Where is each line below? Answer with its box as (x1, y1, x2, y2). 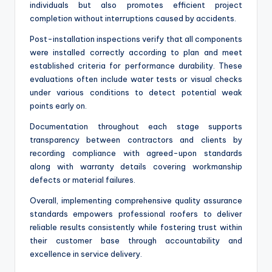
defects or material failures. (30, 174, 135, 185)
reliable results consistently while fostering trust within (30, 222, 242, 232)
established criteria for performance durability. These (30, 60, 242, 70)
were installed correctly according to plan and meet (30, 47, 242, 57)
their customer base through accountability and (30, 235, 242, 245)
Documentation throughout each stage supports (30, 121, 242, 131)
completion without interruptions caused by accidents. (30, 13, 236, 23)
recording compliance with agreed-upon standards (30, 148, 242, 158)
